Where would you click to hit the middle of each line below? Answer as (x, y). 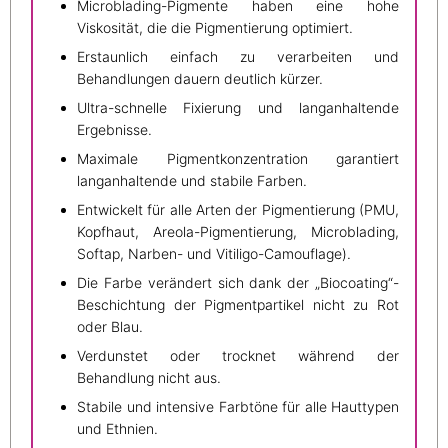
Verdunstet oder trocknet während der (238, 356)
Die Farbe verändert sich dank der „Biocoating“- (238, 283)
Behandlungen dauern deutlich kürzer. (200, 79)
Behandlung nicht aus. (149, 378)
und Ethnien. (117, 429)
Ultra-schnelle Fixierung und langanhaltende (238, 108)
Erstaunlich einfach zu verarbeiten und (238, 57)
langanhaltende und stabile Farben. (192, 181)
